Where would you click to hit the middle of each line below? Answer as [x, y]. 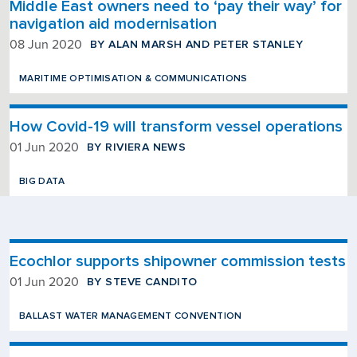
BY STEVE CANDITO [142, 282]
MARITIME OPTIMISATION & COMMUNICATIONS [133, 78]
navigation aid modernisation [115, 24]
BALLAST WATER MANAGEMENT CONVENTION [131, 316]
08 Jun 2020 [46, 45]
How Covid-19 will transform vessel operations [176, 127]
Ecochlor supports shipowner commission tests [178, 261]
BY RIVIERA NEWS [137, 147]
